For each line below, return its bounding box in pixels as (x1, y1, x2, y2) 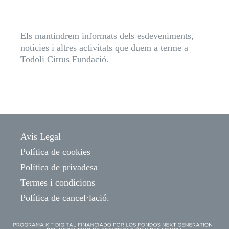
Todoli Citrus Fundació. (20, 54, 109, 65)
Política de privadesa (20, 162, 98, 173)
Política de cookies (20, 147, 90, 157)
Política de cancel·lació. (20, 193, 109, 203)
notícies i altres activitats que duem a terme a (20, 42, 188, 53)
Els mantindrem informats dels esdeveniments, (20, 31, 194, 41)
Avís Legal (20, 131, 61, 142)
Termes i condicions (20, 177, 95, 188)
